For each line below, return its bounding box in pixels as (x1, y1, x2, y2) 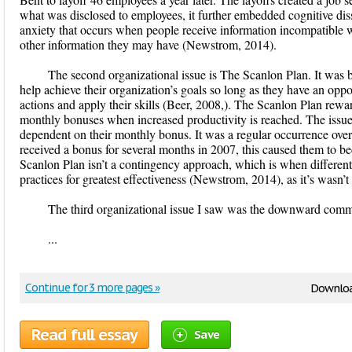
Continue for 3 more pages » (25, 280, 159, 295)
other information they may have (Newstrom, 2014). (20, 36, 277, 53)
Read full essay (31, 324, 137, 345)
